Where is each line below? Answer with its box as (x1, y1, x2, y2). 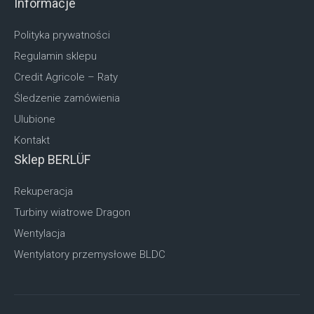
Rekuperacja (14, 184, 73, 198)
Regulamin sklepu (14, 49, 97, 62)
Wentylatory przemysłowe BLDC (14, 247, 165, 261)
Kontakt (14, 133, 50, 146)
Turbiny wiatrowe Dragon (14, 205, 130, 219)
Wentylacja (14, 226, 65, 240)
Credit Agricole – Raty (14, 70, 118, 83)
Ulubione (14, 112, 55, 125)
